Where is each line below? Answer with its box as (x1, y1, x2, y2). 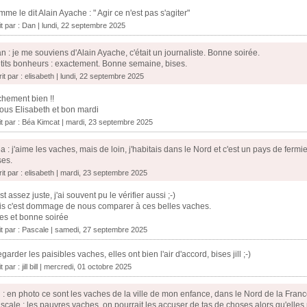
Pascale (22, 225, 49, 234)
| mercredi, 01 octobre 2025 (38, 262, 132, 271)
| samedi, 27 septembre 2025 (49, 225, 147, 234)
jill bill (22, 262, 38, 271)
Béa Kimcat (22, 118, 60, 127)
